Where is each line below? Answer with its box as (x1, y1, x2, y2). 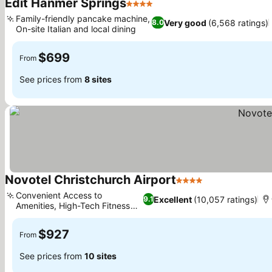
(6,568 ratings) (208, 17, 269, 28)
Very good (164, 17, 207, 28)
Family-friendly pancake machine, (16, 13, 150, 24)
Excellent (153, 194, 192, 205)
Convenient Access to (16, 190, 102, 200)
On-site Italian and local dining (16, 24, 136, 34)
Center (16, 211, 42, 221)
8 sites (84, 73, 112, 84)
